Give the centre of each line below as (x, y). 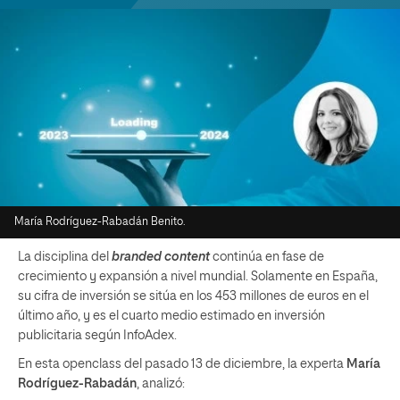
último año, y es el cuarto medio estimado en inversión (171, 316)
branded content (161, 257)
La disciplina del (65, 257)
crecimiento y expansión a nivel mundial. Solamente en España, (198, 277)
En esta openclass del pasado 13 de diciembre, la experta (182, 364)
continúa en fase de (268, 257)
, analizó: (161, 384)
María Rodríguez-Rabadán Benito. (100, 222)
